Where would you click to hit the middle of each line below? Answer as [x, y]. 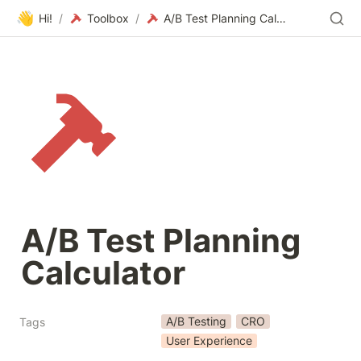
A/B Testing [196, 321]
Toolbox [108, 18]
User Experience [209, 340]
